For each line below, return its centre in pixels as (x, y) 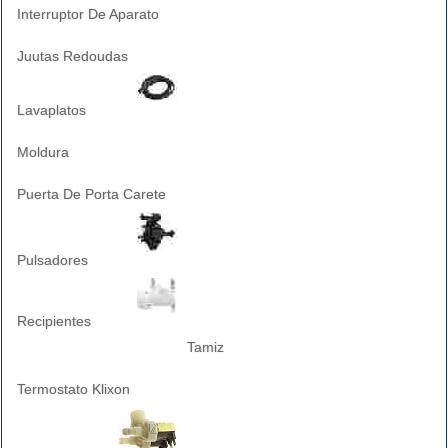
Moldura (43, 152)
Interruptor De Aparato (88, 14)
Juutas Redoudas (72, 56)
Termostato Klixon (73, 389)
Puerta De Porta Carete (91, 194)
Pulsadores (52, 260)
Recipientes (54, 321)
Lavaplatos (51, 110)
